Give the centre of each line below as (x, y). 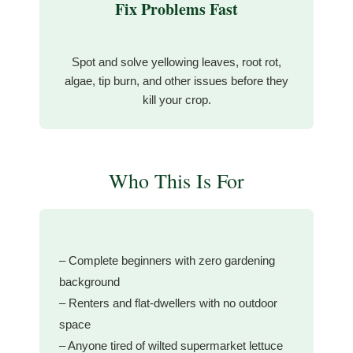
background (89, 281)
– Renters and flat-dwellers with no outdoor (168, 303)
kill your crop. (176, 99)
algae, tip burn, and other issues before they (176, 80)
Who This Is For (176, 180)
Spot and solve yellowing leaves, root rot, (176, 61)
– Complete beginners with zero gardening (167, 260)
